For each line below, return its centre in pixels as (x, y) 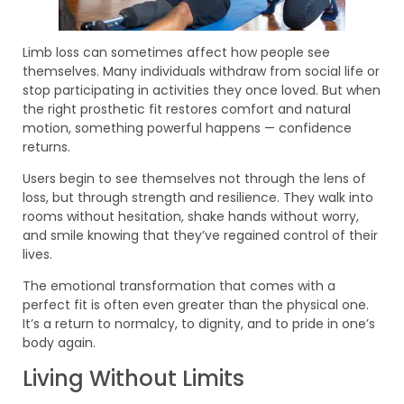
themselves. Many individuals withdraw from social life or (201, 71)
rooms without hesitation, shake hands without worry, (191, 216)
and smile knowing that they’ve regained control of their (200, 235)
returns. (46, 147)
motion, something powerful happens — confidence (187, 128)
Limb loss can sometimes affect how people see (176, 52)
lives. (37, 254)
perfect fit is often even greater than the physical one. (196, 305)
